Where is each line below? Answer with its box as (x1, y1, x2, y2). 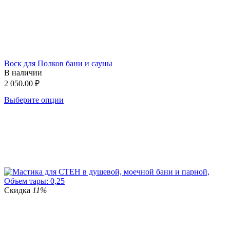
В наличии (4, 68, 42, 77)
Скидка (4, 185, 32, 195)
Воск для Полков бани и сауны (4, 59, 112, 68)
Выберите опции (4, 95, 64, 104)
